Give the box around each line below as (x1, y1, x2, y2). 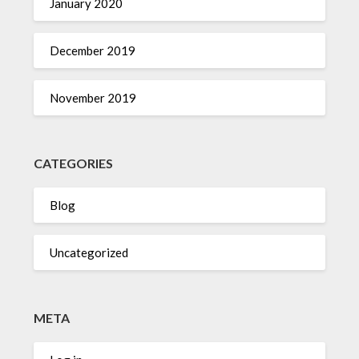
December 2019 (50, 43, 136, 58)
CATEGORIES (34, 155, 114, 171)
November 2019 (50, 91, 137, 106)
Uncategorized (50, 245, 129, 260)
